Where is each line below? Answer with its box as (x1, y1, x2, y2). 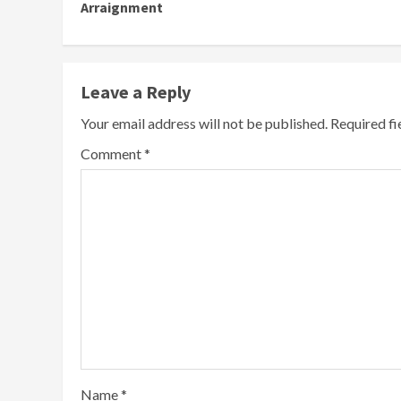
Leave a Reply (81, 81, 191, 103)
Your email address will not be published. (81, 115, 328, 132)
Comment (81, 145, 144, 162)
